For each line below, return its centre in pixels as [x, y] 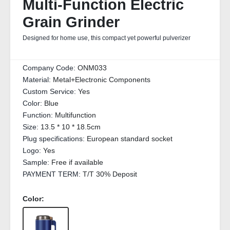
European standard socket [130, 139]
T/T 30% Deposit [110, 174]
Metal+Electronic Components [102, 80]
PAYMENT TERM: [53, 174]
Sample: [37, 162]
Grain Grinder [71, 22]
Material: [38, 80]
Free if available [77, 162]
